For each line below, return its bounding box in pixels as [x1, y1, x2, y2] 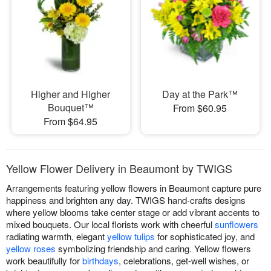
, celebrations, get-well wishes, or [119, 254, 249, 267]
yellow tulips [107, 230, 155, 243]
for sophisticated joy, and [155, 230, 255, 243]
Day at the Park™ [162, 87, 238, 102]
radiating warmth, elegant [6, 230, 107, 243]
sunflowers [215, 218, 258, 231]
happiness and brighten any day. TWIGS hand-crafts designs [6, 194, 246, 207]
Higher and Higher [31, 87, 111, 102]
